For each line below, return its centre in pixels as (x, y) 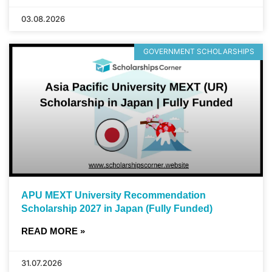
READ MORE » (53, 231)
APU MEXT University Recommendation (114, 195)
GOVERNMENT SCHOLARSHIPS (199, 52)
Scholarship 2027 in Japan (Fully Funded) (117, 209)
